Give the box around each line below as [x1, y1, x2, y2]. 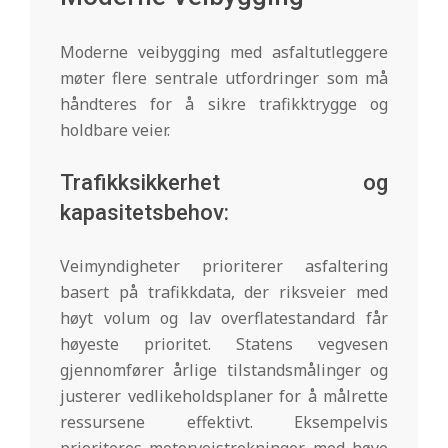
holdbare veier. [60, 118, 170, 141]
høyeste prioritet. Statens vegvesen [60, 332, 388, 355]
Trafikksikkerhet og [60, 169, 388, 195]
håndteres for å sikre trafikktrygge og [60, 92, 388, 115]
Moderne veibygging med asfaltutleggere [60, 40, 388, 63]
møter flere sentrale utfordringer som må [60, 66, 388, 89]
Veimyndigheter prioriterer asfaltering [60, 254, 388, 277]
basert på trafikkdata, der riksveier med [60, 280, 388, 303]
